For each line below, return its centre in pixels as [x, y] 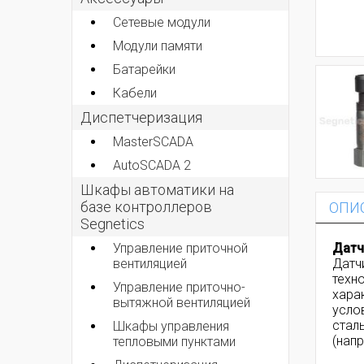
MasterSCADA [153, 141]
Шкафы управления [171, 326]
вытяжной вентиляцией [182, 302]
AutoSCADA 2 [152, 165]
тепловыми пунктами [174, 341]
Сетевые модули [162, 22]
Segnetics [113, 223]
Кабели [135, 93]
